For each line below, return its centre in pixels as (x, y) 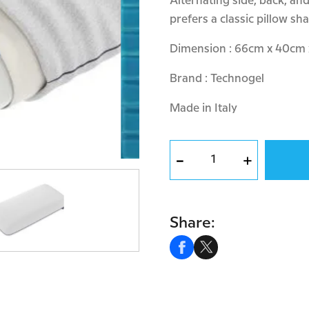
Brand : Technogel (217, 79)
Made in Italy (204, 109)
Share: (193, 223)
